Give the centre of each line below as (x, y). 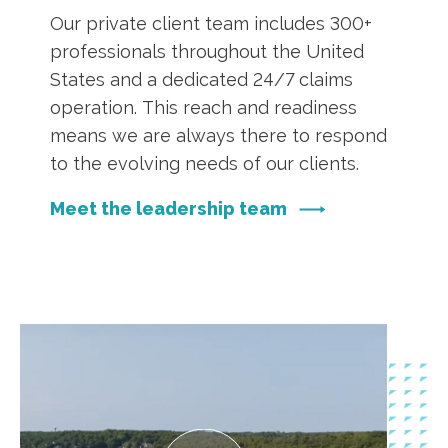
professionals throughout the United (207, 51)
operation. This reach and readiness (203, 107)
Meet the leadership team (168, 208)
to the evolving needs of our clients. (204, 163)
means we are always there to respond (218, 135)
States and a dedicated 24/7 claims (201, 79)
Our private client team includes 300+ (211, 23)
